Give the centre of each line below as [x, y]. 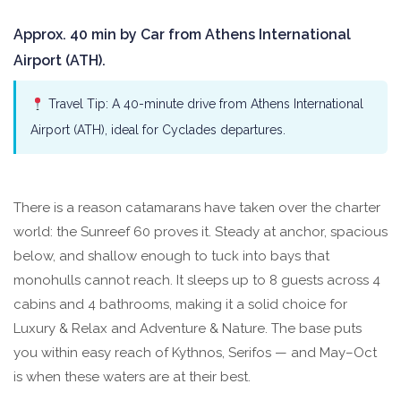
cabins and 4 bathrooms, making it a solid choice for [180, 305]
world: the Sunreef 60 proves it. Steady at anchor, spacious [200, 232]
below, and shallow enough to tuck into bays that [171, 256]
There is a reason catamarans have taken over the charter [197, 208]
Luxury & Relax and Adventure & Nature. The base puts [188, 329]
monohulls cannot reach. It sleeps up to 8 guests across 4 [197, 281]
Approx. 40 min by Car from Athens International [182, 35]
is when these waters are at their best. [132, 377]
